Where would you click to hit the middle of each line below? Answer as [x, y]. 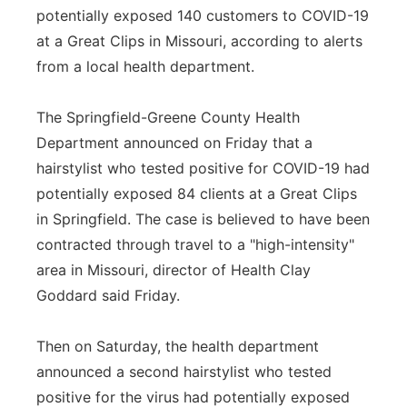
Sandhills [89, 169]
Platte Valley [100, 74]
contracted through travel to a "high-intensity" [195, 244]
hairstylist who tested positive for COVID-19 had [203, 168]
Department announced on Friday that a [174, 143]
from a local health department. [145, 66]
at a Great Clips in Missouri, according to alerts [199, 41]
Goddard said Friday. [108, 295]
